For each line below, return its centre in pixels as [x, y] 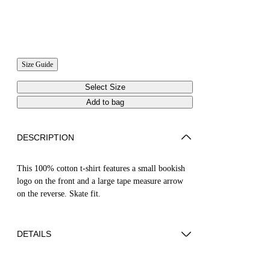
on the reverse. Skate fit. [59, 193]
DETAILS [34, 234]
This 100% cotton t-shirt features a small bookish [101, 168]
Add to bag [105, 102]
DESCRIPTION [46, 137]
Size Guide [37, 64]
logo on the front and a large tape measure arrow [100, 181]
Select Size [105, 87]
